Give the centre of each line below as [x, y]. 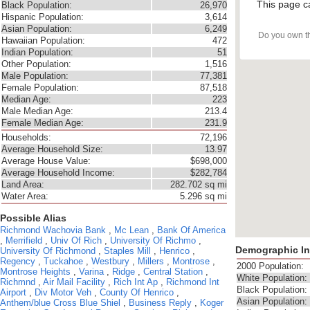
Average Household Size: [52, 149]
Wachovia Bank [74, 230]
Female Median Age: [43, 123]
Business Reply [160, 303]
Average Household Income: [58, 173]
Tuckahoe [63, 261]
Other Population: [36, 64]
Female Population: [40, 88]
